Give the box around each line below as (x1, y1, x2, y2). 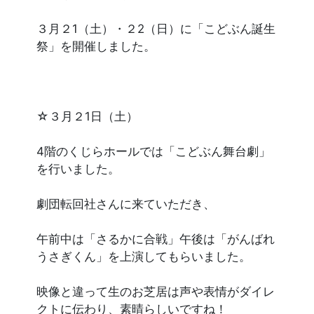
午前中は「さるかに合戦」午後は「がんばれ (36, 232, 275, 246)
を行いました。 (36, 162, 121, 176)
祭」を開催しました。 (36, 39, 156, 53)
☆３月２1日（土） (36, 109, 139, 123)
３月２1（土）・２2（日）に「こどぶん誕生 (36, 22, 276, 36)
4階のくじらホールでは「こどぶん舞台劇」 (36, 144, 271, 158)
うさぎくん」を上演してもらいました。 (36, 250, 252, 264)
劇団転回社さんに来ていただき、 (36, 197, 216, 211)
